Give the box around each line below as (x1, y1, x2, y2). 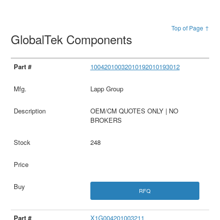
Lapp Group (90, 84, 123, 93)
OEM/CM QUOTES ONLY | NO (90, 106, 178, 115)
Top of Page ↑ (171, 24, 209, 32)
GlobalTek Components (11, 30, 136, 48)
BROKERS (90, 115, 122, 125)
